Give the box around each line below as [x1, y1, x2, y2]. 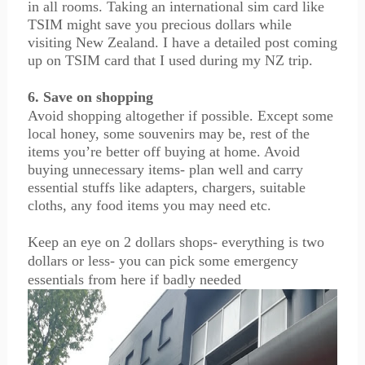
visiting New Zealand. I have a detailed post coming [27, 34, 337, 51]
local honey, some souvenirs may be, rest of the [27, 125, 310, 142]
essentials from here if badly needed [27, 271, 241, 288]
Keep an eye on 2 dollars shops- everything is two [27, 234, 324, 250]
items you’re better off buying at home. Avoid [27, 143, 300, 160]
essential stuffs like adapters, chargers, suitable [27, 179, 306, 196]
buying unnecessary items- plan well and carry [27, 161, 303, 178]
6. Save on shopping [27, 89, 153, 105]
